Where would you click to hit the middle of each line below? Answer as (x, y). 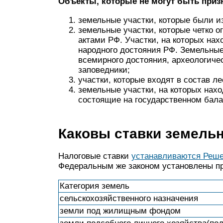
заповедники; (104, 70)
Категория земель (95, 186)
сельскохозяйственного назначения (129, 198)
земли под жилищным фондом (120, 211)
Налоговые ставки (95, 156)
